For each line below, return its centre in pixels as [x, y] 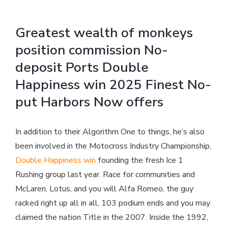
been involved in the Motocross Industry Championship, [113, 146]
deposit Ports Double [82, 67]
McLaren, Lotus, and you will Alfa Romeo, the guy [104, 189]
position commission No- [92, 50]
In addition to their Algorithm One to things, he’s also [110, 132]
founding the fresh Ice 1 [139, 160]
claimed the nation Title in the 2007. [82, 217]
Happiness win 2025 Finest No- [113, 84]
